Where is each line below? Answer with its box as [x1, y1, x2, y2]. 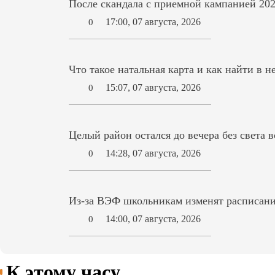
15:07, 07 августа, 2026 [106, 82, 201, 93]
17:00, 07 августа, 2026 [106, 17, 201, 28]
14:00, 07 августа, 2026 [106, 214, 201, 225]
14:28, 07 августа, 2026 [106, 148, 201, 159]
